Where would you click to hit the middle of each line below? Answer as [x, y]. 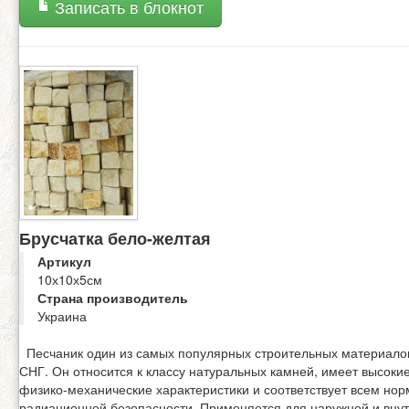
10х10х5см [70, 279]
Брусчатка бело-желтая [115, 237]
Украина [62, 315]
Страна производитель [113, 297]
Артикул [64, 261]
